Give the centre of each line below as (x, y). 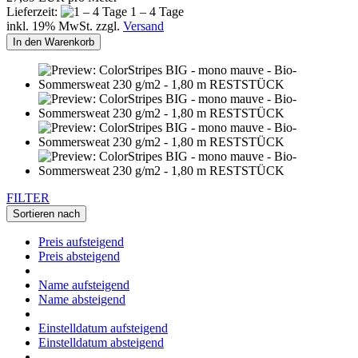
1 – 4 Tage (155, 12)
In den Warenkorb (54, 42)
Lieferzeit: (34, 12)
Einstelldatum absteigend (101, 343)
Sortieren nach (46, 214)
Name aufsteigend (84, 285)
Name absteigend (82, 300)
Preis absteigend (79, 257)
